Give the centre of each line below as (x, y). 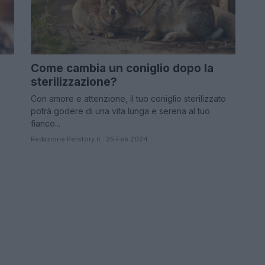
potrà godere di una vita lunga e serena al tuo (120, 111)
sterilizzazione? (74, 82)
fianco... (46, 123)
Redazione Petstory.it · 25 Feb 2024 (89, 139)
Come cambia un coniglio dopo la (122, 68)
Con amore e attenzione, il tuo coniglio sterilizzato (128, 98)
